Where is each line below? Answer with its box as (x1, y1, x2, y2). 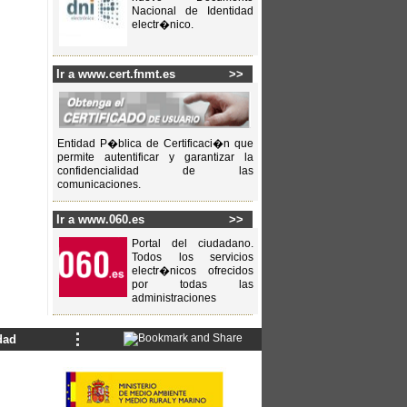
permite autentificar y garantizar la (57, 151, 253, 164)
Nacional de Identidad (132, 5, 253, 18)
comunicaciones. (57, 178, 141, 192)
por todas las (132, 278, 253, 292)
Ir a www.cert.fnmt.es (56, 66, 176, 81)
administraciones (132, 292, 217, 305)
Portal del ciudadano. (132, 237, 253, 251)
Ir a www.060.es (56, 213, 145, 227)
